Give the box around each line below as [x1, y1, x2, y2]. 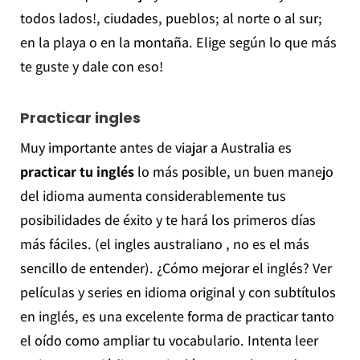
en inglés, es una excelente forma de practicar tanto [19, 306, 334, 325]
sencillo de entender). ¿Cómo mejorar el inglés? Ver [19, 258, 332, 277]
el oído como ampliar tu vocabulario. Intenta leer [19, 330, 318, 350]
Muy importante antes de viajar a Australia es [19, 137, 292, 157]
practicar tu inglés [19, 162, 134, 181]
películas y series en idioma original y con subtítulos [19, 282, 336, 301]
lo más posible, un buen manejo [133, 162, 333, 181]
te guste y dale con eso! [19, 56, 163, 76]
